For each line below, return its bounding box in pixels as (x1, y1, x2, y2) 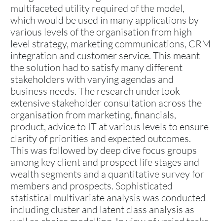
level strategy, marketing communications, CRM (10, 37, 211, 50)
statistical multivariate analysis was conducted (10, 191, 206, 204)
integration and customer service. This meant (10, 49, 200, 62)
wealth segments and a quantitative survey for (10, 167, 204, 180)
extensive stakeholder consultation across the (10, 96, 202, 109)
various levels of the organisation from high (10, 25, 192, 38)
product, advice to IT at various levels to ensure (10, 120, 209, 133)
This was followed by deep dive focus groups (10, 144, 197, 156)
